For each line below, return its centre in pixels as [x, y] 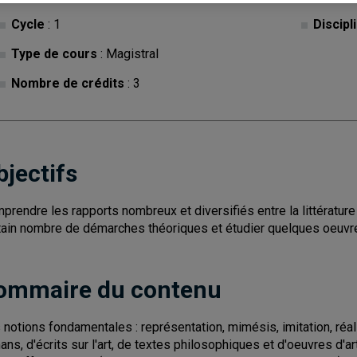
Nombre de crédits [68, 83]
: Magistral [128, 54]
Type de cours [54, 54]
